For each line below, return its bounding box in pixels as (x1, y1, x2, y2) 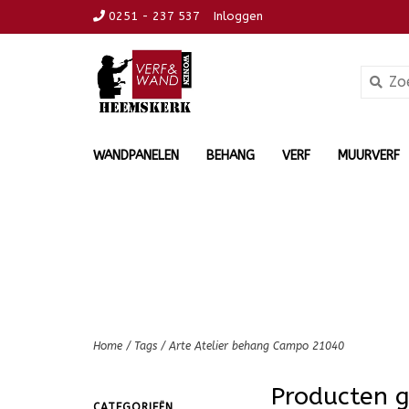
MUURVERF (338, 148, 400, 163)
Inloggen (214, 9, 263, 23)
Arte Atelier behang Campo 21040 (169, 340, 344, 352)
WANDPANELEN (93, 148, 179, 163)
